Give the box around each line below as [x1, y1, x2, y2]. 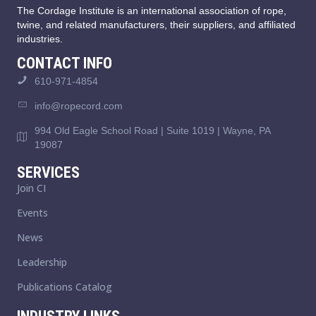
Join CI [17, 181, 46, 195]
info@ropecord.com [35, 100, 123, 112]
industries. [17, 33, 63, 45]
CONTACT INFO [17, 54, 112, 73]
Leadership [17, 255, 67, 269]
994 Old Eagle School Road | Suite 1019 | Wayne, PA [35, 125, 270, 137]
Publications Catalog [17, 280, 112, 294]
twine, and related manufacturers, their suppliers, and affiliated [17, 19, 296, 31]
